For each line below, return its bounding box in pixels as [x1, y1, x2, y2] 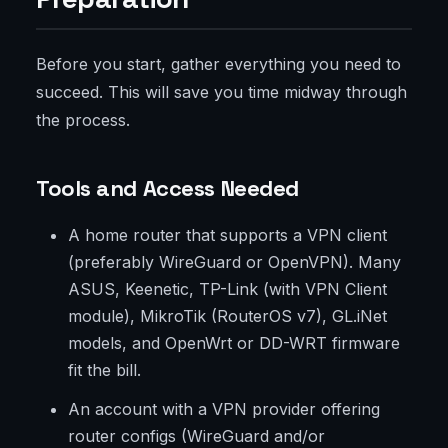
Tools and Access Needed [36, 174, 299, 203]
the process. [36, 110, 130, 131]
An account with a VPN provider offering [68, 399, 380, 420]
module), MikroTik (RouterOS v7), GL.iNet [68, 306, 387, 327]
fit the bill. [68, 360, 141, 381]
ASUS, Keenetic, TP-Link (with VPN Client [68, 279, 387, 300]
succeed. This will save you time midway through [36, 82, 407, 103]
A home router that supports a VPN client [68, 225, 387, 246]
